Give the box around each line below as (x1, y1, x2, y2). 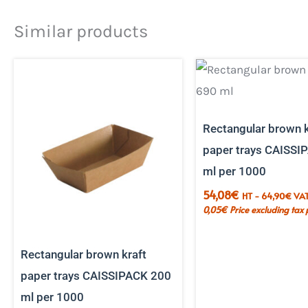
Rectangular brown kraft (21, 247, 146, 261)
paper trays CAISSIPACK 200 (21, 268, 171, 283)
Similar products (14, 21, 148, 41)
